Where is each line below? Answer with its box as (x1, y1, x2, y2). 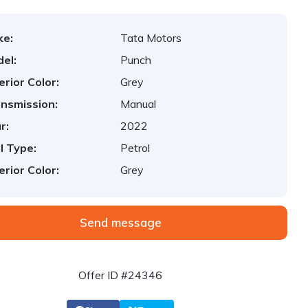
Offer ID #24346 (78, 268, 163, 282)
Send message (79, 215, 162, 230)
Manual (120, 97, 157, 111)
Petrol (120, 141, 151, 155)
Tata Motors (120, 31, 182, 45)
